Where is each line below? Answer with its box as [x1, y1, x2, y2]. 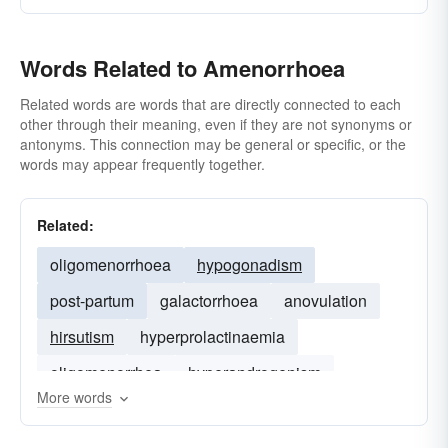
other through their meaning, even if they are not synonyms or [20, 114, 412, 134]
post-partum [50, 289, 134, 312]
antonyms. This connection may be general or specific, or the [20, 134, 406, 154]
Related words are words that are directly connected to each [20, 94, 401, 114]
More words [37, 387, 112, 407]
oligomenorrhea [50, 361, 162, 384]
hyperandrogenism [188, 361, 321, 384]
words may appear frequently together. [20, 154, 265, 174]
